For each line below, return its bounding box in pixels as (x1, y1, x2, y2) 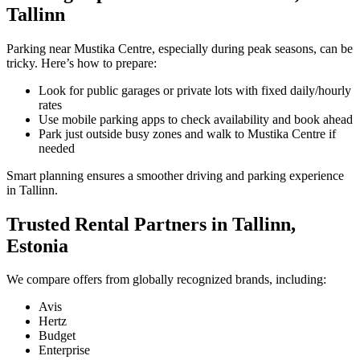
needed (39, 141, 75, 155)
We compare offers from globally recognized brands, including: (6, 272, 326, 287)
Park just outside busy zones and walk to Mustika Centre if (39, 126, 336, 141)
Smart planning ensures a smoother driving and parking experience (6, 168, 344, 182)
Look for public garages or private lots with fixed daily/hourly (39, 83, 351, 97)
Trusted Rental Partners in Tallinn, (6, 213, 296, 235)
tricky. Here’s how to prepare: (6, 55, 157, 70)
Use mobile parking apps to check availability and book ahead (39, 112, 353, 126)
